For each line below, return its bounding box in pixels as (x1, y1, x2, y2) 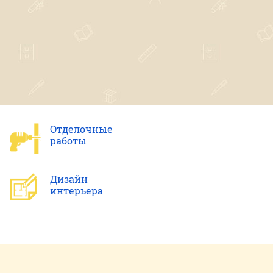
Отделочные (49, 122, 113, 135)
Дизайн (49, 172, 88, 185)
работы (49, 134, 87, 147)
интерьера (49, 184, 103, 197)
